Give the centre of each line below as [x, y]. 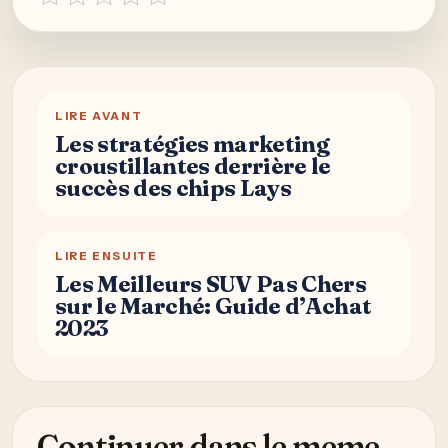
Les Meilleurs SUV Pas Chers [210, 283]
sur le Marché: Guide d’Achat [213, 305]
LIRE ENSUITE [106, 255]
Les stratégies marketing [192, 143]
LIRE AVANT [99, 115]
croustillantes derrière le [193, 165]
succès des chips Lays [173, 187]
